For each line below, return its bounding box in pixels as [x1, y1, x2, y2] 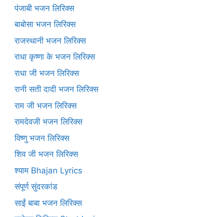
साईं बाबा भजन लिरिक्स [15, 198, 82, 208]
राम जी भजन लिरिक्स [15, 100, 77, 110]
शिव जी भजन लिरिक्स [15, 149, 78, 159]
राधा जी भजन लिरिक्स [15, 68, 79, 78]
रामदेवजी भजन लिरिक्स [15, 117, 82, 127]
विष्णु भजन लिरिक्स [15, 133, 69, 143]
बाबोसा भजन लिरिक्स [15, 19, 76, 30]
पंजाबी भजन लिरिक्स [15, 3, 74, 13]
